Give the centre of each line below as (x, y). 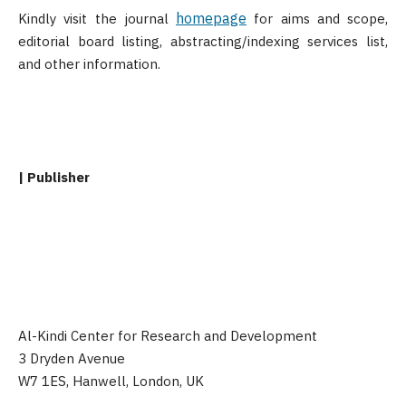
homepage (211, 18)
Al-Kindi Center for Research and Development (168, 336)
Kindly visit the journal (97, 19)
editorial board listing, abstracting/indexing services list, (203, 41)
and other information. (91, 64)
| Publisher (54, 177)
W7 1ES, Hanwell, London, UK (111, 381)
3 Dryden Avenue (72, 358)
